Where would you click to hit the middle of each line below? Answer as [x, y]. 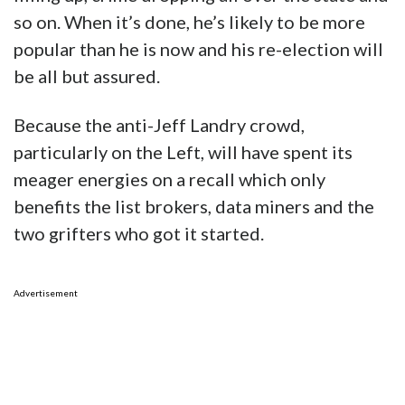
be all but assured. [87, 76]
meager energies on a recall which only [170, 179]
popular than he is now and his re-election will [198, 49]
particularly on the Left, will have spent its [183, 152]
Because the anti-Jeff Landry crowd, [159, 125]
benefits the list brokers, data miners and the [194, 207]
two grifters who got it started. [139, 234]
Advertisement [46, 293]
